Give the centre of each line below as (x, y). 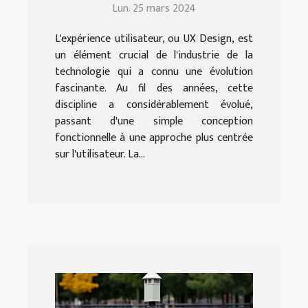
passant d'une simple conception (154, 121)
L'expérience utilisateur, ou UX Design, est (154, 38)
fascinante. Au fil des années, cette (154, 88)
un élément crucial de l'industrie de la (154, 55)
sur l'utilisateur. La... (100, 154)
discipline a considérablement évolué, (154, 104)
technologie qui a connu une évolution (154, 71)
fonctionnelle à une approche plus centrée (154, 137)
